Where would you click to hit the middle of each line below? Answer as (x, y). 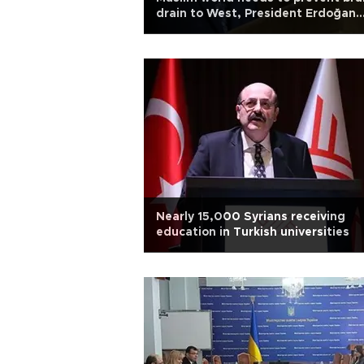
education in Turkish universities (253, 232)
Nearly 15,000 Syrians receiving (251, 217)
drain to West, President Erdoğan (256, 14)
